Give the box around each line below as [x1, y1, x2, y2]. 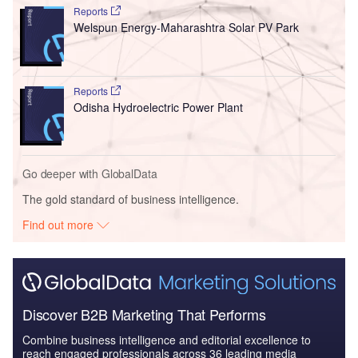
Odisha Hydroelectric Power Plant [73, 98, 243, 115]
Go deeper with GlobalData [22, 165, 157, 182]
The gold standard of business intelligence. [22, 191, 239, 208]
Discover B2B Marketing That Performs [22, 303, 266, 324]
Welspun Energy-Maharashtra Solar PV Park [73, 18, 299, 35]
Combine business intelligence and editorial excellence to [22, 331, 311, 348]
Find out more [22, 217, 97, 233]
